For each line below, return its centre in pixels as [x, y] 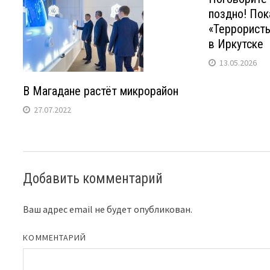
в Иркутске [236, 44]
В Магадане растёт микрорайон [101, 91]
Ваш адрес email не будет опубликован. [108, 209]
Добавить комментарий [93, 178]
